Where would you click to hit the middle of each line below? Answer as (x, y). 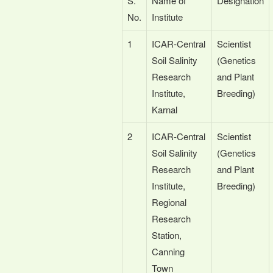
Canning (168, 251)
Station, (167, 235)
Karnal (165, 109)
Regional (169, 202)
